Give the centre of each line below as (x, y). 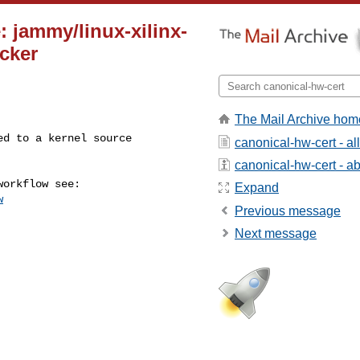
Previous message (288, 211)
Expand (257, 188)
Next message (276, 234)
